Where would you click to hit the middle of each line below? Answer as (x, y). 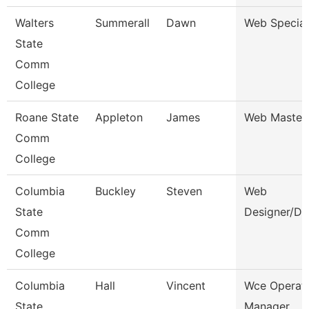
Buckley (116, 191)
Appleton (119, 117)
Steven (184, 191)
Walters (34, 23)
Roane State (47, 117)
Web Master (275, 117)
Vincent (186, 286)
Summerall (122, 23)
